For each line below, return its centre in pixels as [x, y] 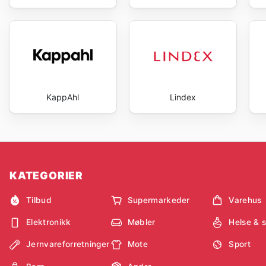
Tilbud [39, 200]
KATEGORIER [46, 176]
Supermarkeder [159, 200]
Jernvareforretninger [68, 244]
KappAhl [63, 97]
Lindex [183, 97]
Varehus [245, 200]
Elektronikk [49, 222]
